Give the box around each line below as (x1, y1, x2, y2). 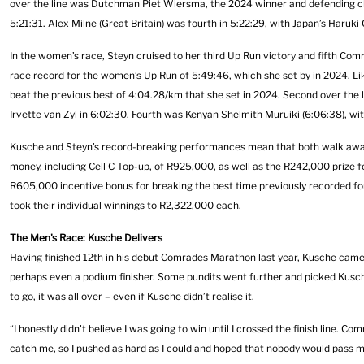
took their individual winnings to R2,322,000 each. (10, 199, 241, 211)
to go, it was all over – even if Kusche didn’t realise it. (10, 290, 254, 302)
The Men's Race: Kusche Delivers (10, 232, 162, 244)
